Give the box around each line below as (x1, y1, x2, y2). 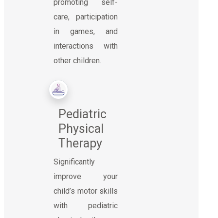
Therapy (58, 136, 102, 150)
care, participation (54, 12, 118, 21)
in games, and (54, 26, 118, 36)
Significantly (54, 157, 95, 166)
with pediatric (54, 200, 118, 210)
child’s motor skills (54, 186, 118, 196)
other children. (54, 55, 101, 65)
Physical (58, 121, 104, 136)
